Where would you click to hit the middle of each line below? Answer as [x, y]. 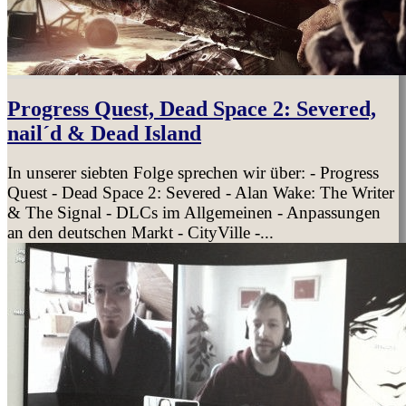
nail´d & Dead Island [104, 133]
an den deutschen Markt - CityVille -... [140, 233]
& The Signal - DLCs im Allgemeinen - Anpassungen [194, 213]
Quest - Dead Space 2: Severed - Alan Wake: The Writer [201, 193]
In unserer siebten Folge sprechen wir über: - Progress [193, 173]
